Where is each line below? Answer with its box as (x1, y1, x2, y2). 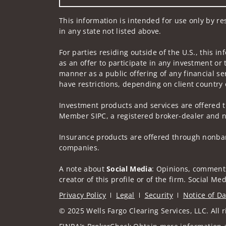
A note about (59, 163, 107, 174)
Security (144, 190, 174, 200)
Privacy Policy (59, 190, 106, 200)
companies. (59, 142, 100, 152)
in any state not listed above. (59, 26, 161, 36)
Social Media (106, 163, 152, 174)
